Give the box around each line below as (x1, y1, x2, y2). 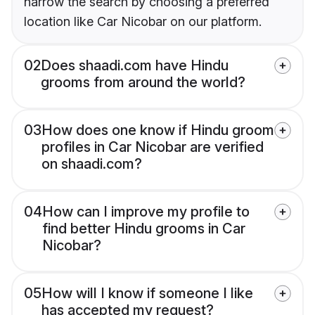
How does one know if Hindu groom (41, 122, 274, 139)
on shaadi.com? (41, 155, 142, 173)
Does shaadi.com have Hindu (41, 57, 229, 75)
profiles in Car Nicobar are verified (41, 139, 264, 156)
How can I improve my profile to (42, 203, 250, 221)
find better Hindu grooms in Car (42, 220, 245, 238)
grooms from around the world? (41, 74, 245, 91)
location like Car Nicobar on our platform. (24, 14, 262, 30)
